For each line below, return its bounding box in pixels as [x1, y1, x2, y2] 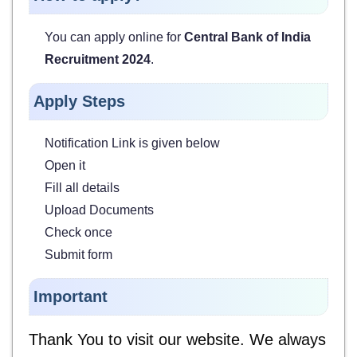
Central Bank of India [184, 30, 311, 45]
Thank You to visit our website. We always [29, 331, 326, 349]
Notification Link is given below [45, 136, 220, 151]
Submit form [45, 248, 112, 262]
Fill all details [45, 181, 120, 195]
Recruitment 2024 [45, 53, 151, 67]
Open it [45, 159, 85, 173]
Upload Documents [45, 203, 154, 218]
